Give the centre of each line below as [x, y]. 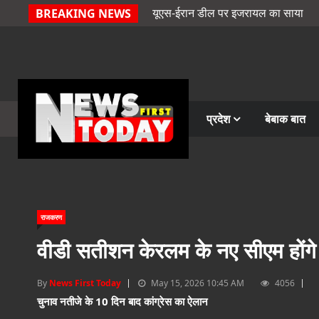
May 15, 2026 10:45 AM [197, 283]
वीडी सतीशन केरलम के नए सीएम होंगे [177, 250]
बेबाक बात [285, 119]
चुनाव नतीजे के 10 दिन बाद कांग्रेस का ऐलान [122, 301]
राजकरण [51, 217]
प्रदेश [220, 119]
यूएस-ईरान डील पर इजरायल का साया [228, 13]
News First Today [85, 283]
